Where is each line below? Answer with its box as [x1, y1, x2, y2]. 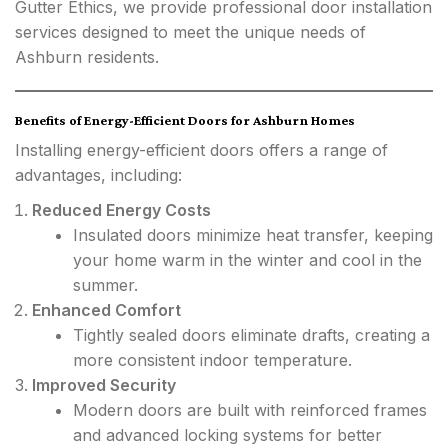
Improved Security [32, 375, 176, 395]
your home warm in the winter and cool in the [73, 250, 422, 270]
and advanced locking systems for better [73, 425, 382, 445]
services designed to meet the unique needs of [15, 22, 366, 42]
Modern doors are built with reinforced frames [73, 400, 427, 420]
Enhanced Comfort [32, 300, 181, 320]
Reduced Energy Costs [32, 200, 211, 220]
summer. [73, 275, 138, 295]
